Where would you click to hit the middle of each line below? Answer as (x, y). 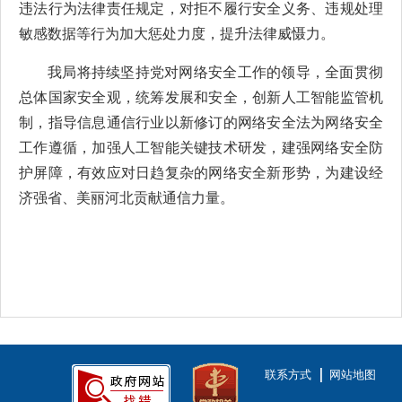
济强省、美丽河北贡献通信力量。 (127, 198)
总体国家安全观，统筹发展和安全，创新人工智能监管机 (201, 97)
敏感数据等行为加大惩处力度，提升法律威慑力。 (177, 34)
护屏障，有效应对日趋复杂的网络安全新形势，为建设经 (201, 173)
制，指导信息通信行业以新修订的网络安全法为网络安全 (201, 122)
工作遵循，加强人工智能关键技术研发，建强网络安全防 (201, 148)
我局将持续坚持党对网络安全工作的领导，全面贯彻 (215, 72)
